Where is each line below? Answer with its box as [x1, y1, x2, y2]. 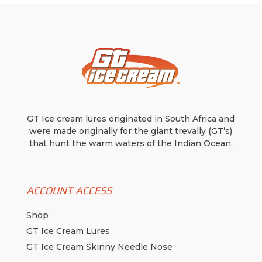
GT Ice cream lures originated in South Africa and [27, 113, 235, 125]
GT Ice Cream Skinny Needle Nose [26, 242, 173, 253]
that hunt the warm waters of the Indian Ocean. [29, 138, 233, 149]
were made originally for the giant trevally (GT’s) [29, 126, 233, 137]
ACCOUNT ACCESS [26, 184, 112, 197]
